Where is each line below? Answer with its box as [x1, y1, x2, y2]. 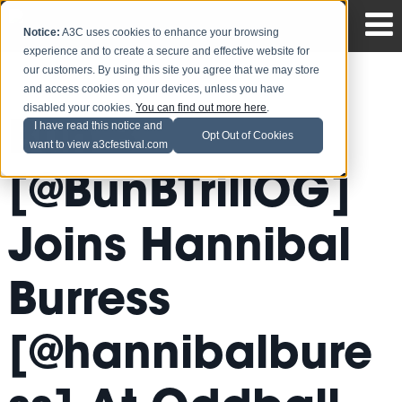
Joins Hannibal [7, 227, 351, 273]
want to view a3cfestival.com [29, 138, 168, 152]
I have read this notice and [34, 119, 163, 133]
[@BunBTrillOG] [7, 173, 352, 219]
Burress [7, 281, 170, 327]
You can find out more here [135, 101, 267, 115]
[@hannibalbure [7, 335, 372, 380]
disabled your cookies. [23, 101, 136, 115]
